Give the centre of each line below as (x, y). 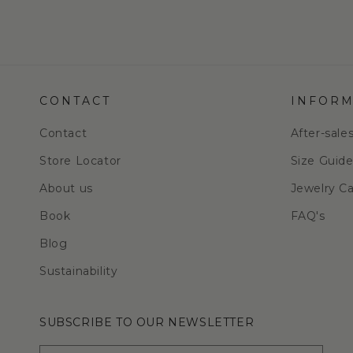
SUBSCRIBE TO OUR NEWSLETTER (147, 322)
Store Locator (80, 161)
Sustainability (79, 271)
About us (66, 188)
